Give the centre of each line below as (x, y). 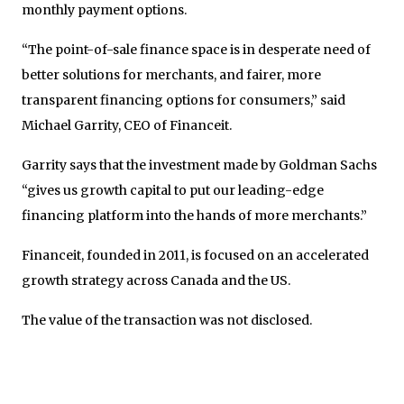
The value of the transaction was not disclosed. (167, 320)
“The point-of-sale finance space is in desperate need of (196, 49)
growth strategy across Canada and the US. (156, 280)
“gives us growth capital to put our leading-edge (173, 190)
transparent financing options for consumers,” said (184, 100)
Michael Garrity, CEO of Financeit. (127, 125)
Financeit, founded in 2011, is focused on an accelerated (195, 255)
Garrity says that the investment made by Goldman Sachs (199, 165)
